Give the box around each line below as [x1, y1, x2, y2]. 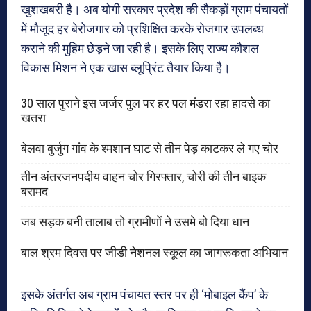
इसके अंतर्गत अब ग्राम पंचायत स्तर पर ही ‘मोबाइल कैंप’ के [21, 287, 268, 302]
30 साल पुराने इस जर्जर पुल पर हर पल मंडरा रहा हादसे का [21, 95, 270, 110]
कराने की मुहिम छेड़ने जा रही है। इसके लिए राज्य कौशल [21, 40, 259, 56]
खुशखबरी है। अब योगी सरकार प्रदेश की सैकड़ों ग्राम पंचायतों [21, 1, 288, 17]
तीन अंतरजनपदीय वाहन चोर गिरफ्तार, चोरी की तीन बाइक [21, 169, 266, 184]
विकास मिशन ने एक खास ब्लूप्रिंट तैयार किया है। [21, 60, 230, 75]
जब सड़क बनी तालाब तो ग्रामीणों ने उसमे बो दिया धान [21, 214, 249, 229]
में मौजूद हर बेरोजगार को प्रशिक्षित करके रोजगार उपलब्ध [21, 21, 264, 36]
